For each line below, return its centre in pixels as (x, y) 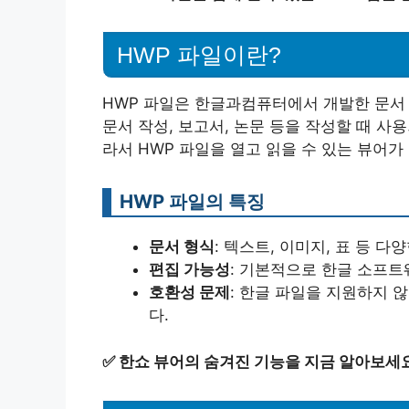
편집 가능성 (189, 270)
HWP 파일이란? (199, 55)
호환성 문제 (189, 293)
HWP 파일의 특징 (192, 202)
